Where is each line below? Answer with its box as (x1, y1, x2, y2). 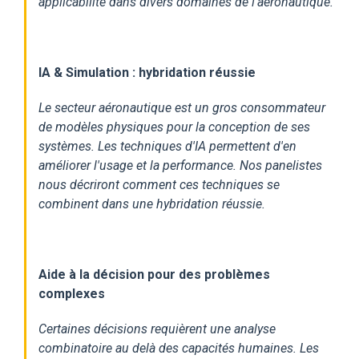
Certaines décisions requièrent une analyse (38, 321, 276, 337)
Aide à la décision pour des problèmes (38, 266, 270, 282)
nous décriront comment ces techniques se (38, 176, 280, 192)
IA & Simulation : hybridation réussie (38, 64, 256, 80)
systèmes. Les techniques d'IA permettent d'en (38, 138, 296, 154)
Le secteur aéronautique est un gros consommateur (38, 99, 325, 115)
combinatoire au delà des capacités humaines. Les (38, 340, 319, 356)
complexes (38, 285, 108, 301)
